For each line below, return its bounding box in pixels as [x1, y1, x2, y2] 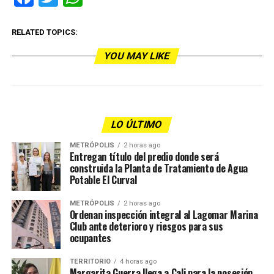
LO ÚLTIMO [110, 119, 165, 131]
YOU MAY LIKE [103, 50, 172, 62]
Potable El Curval [69, 172, 137, 188]
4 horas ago [119, 257, 157, 266]
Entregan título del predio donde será [69, 149, 219, 165]
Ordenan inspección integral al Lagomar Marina [69, 207, 258, 223]
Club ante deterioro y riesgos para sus [69, 219, 223, 234]
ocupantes [69, 231, 111, 246]
